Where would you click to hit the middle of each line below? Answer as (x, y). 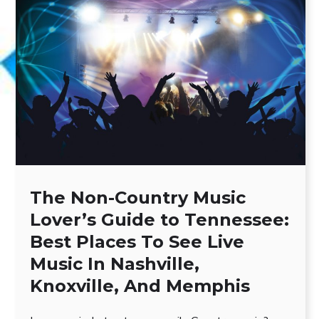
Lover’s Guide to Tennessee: (159, 219)
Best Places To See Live (137, 241)
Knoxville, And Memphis (140, 286)
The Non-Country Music (138, 197)
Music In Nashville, (115, 263)
